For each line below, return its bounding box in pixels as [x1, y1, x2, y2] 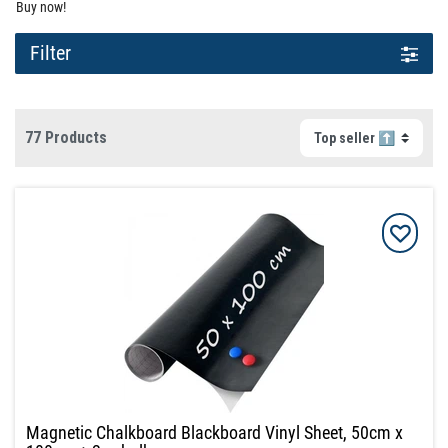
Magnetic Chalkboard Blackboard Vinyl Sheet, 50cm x [26, 422, 404, 444]
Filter [30, 41, 71, 65]
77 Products [25, 128, 107, 148]
